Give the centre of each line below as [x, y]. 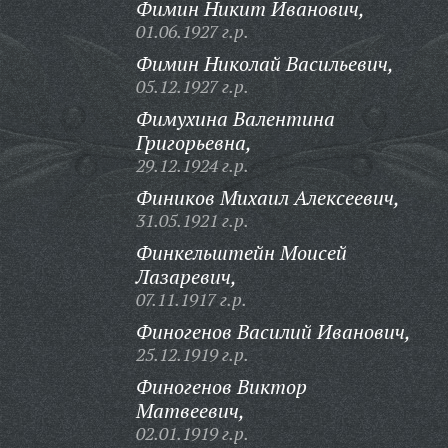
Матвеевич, [190, 410]
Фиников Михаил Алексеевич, [267, 197]
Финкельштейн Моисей [241, 252]
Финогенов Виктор [221, 386]
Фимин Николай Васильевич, [264, 63]
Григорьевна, [193, 142]
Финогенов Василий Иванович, [273, 331]
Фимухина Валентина [235, 118]
